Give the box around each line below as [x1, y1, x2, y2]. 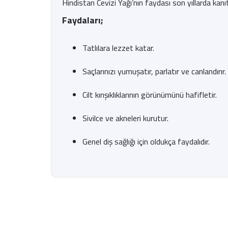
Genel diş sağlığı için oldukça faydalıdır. [82, 135, 210, 148]
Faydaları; [62, 13, 103, 27]
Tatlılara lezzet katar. [82, 42, 154, 54]
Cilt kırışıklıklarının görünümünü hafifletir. [82, 89, 217, 101]
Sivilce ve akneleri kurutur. [82, 112, 168, 124]
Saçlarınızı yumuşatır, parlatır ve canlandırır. [82, 65, 226, 77]
